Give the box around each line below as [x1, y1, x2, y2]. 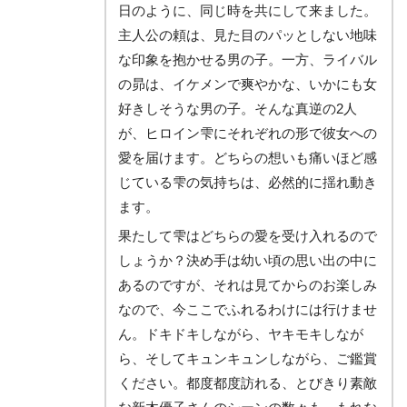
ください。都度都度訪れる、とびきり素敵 [118, 375, 377, 391]
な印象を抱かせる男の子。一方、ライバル [118, 52, 377, 67]
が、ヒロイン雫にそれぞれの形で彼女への [118, 125, 377, 141]
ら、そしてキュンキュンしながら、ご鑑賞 [118, 351, 377, 366]
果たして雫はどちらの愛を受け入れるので [118, 228, 377, 243]
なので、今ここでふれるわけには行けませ [118, 302, 377, 317]
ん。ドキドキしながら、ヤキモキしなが [118, 326, 363, 342]
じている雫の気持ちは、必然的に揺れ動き [118, 174, 377, 190]
